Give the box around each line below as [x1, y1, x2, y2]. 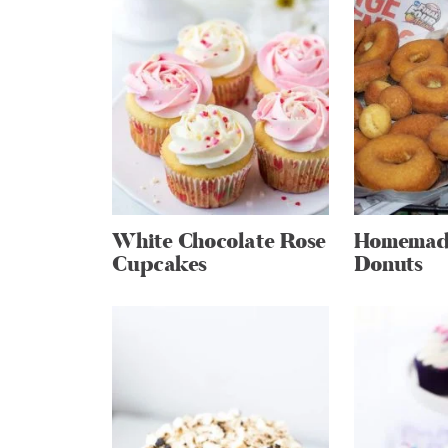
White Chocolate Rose [112, 227, 327, 257]
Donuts [353, 250, 423, 280]
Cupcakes [112, 250, 208, 280]
